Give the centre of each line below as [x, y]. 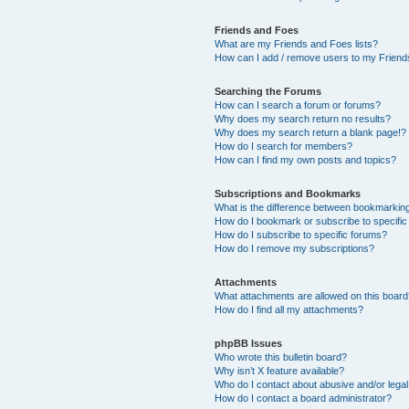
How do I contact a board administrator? [304, 398]
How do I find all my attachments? [289, 309]
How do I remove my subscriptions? [295, 248]
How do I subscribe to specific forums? [301, 234]
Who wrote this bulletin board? [281, 357]
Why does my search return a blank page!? [311, 132]
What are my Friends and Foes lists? [297, 43]
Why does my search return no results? [303, 118]
